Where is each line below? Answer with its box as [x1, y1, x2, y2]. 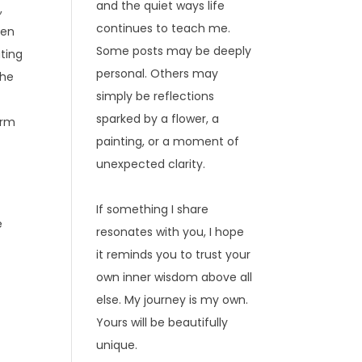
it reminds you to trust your [96, 246, 251, 263]
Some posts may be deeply [96, 43, 252, 59]
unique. [96, 337, 138, 353]
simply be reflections [96, 88, 215, 104]
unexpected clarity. [96, 156, 206, 172]
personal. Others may [96, 65, 219, 82]
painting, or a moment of [96, 133, 240, 149]
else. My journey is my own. [96, 292, 249, 308]
